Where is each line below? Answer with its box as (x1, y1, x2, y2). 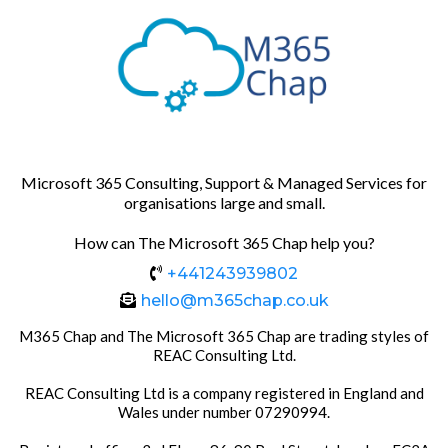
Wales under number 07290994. (118, 403, 330, 421)
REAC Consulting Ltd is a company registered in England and (24, 384, 424, 402)
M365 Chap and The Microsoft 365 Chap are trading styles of (19, 327, 429, 345)
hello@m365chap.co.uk (140, 291, 329, 310)
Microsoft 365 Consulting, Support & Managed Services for (21, 173, 427, 192)
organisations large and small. (123, 193, 325, 212)
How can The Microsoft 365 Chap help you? (73, 233, 375, 252)
